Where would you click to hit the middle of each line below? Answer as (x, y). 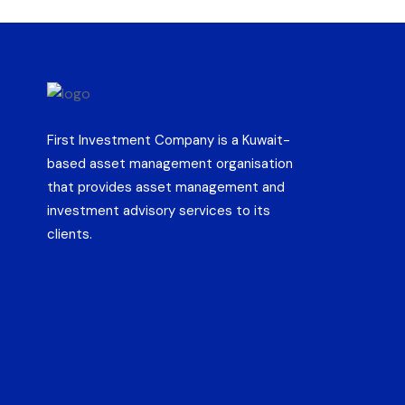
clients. (70, 234)
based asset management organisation (170, 163)
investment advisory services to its (159, 210)
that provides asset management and (166, 187)
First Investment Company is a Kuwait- (169, 140)
